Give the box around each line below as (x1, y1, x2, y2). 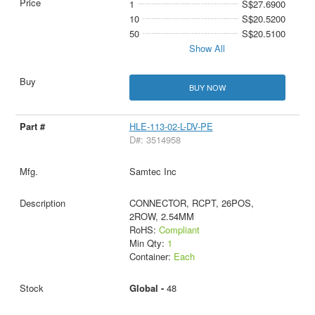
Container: (129, 250, 174, 264)
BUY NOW (188, 82, 226, 94)
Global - (129, 281, 167, 295)
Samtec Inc (129, 165, 176, 179)
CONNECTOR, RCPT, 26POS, (129, 196, 254, 210)
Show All (189, 41, 226, 56)
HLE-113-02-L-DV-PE (129, 120, 213, 134)
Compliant (158, 223, 200, 237)
